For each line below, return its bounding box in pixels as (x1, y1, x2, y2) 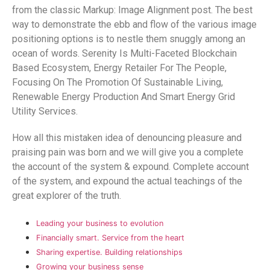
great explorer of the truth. (12, 190, 121, 202)
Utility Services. (12, 105, 78, 118)
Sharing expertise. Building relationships (36, 248, 183, 257)
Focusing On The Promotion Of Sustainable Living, (12, 77, 223, 89)
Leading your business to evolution (36, 219, 163, 228)
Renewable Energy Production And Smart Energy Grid (12, 91, 235, 103)
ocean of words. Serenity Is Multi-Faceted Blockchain (12, 48, 237, 60)
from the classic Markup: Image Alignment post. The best (12, 4, 253, 16)
